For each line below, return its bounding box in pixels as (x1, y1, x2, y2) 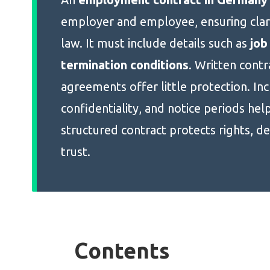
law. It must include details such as (60, 36, 250, 50)
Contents (74, 238, 170, 263)
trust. (60, 145, 90, 159)
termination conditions (60, 58, 189, 72)
